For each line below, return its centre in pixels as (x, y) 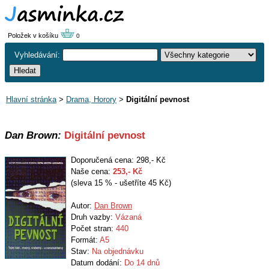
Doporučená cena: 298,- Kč (118, 160)
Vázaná (128, 217)
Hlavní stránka (31, 99)
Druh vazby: (93, 217)
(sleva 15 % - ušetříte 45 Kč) (121, 183)
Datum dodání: (98, 263)
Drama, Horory (91, 99)
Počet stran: (93, 228)
